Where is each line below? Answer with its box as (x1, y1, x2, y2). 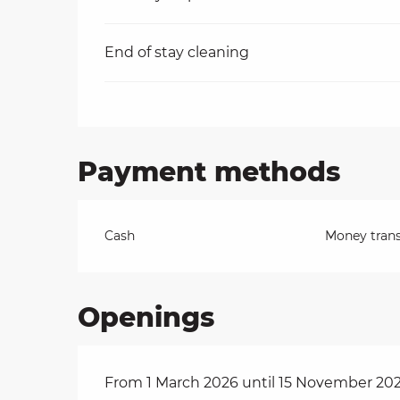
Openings (78, 301, 215, 335)
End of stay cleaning (104, 44, 250, 62)
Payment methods (78, 155, 341, 189)
